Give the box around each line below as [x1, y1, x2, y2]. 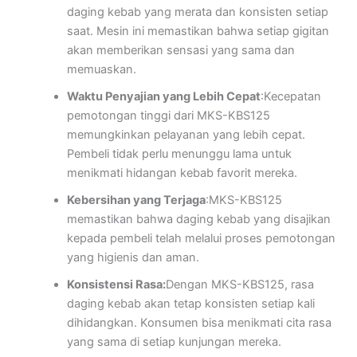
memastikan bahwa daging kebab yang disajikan [66, 212, 331, 227]
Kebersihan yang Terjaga [66, 193, 206, 208]
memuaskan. [66, 62, 136, 77]
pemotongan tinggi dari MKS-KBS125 [66, 108, 270, 124]
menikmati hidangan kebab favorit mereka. [66, 166, 297, 181]
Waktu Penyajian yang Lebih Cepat [66, 89, 261, 104]
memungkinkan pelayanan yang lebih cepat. [66, 127, 305, 143]
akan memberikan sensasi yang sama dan [66, 43, 295, 58]
